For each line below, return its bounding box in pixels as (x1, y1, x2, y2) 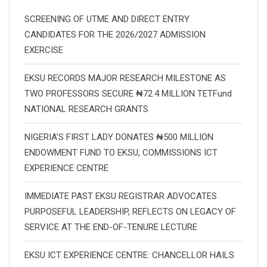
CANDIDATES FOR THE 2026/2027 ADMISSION (24, 29, 206, 40)
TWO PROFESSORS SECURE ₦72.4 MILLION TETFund (24, 88, 232, 99)
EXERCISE (24, 45, 63, 55)
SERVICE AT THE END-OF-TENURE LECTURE (24, 222, 197, 232)
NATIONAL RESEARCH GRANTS (24, 104, 148, 114)
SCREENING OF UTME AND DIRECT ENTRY (24, 14, 190, 24)
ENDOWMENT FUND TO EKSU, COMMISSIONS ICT (24, 147, 218, 158)
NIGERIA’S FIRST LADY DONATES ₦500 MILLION (24, 132, 213, 142)
